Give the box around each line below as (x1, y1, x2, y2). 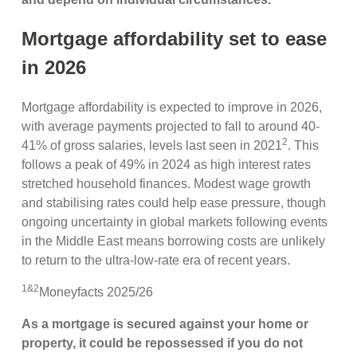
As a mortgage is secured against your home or (22, 317, 309, 331)
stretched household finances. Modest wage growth (22, 177, 312, 191)
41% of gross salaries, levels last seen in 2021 (22, 139, 283, 153)
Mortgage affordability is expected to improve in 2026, (22, 100, 323, 115)
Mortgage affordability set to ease (22, 28, 328, 50)
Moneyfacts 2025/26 (39, 285, 154, 300)
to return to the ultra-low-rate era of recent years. (22, 253, 291, 268)
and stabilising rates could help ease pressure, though (22, 196, 327, 210)
